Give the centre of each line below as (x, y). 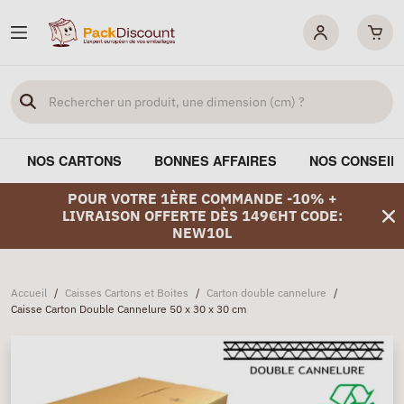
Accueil (29, 293)
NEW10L (202, 233)
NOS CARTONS (74, 161)
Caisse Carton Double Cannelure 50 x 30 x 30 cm (129, 309)
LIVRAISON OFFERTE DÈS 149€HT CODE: (202, 216)
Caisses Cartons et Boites (127, 293)
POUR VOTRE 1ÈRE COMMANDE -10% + (202, 198)
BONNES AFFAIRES (216, 161)
